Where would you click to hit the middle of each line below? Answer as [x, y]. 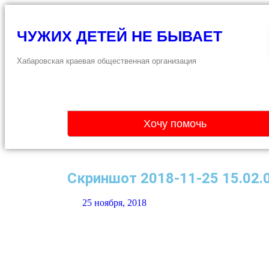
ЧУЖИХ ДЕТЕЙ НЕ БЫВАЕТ [119, 36]
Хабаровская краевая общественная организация [107, 61]
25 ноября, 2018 [114, 202]
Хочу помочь [175, 124]
